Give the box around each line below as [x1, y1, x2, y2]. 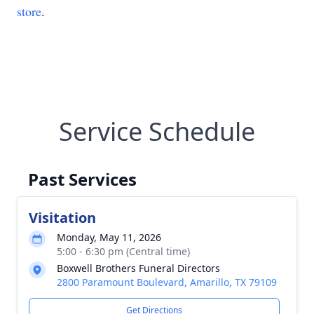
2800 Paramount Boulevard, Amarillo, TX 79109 [57, 275, 277, 289]
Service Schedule [59, 114, 255, 149]
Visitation [29, 208, 96, 227]
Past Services [28, 168, 137, 191]
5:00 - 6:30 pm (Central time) [57, 245, 190, 258]
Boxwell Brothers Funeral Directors [57, 261, 220, 275]
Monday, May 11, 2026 [57, 231, 161, 244]
